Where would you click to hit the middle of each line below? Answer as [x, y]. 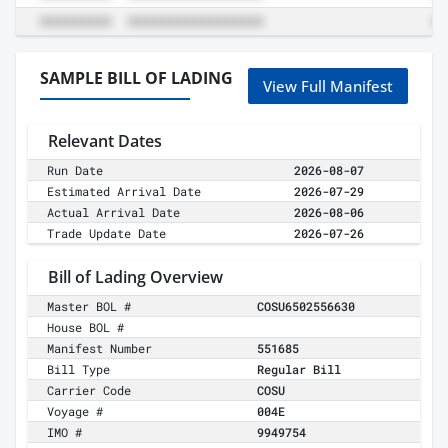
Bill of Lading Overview [135, 277]
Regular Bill [299, 369]
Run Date [75, 170]
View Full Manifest [328, 86]
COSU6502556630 [306, 306]
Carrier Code [89, 390]
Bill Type [79, 369]
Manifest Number [100, 348]
